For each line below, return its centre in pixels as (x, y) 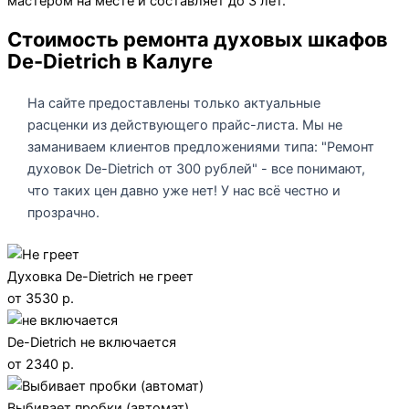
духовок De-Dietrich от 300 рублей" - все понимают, (196, 169)
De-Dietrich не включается (92, 342)
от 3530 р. (41, 298)
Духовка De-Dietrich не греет (100, 276)
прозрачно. (63, 213)
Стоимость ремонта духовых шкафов (198, 40)
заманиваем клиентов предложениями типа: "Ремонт (200, 147)
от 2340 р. (41, 364)
